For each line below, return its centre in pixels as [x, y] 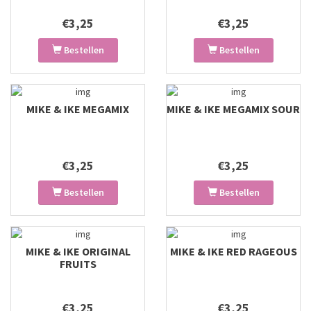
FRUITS [78, 264]
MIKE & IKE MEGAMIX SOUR [233, 109]
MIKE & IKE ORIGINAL [78, 251]
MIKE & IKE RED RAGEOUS [233, 251]
